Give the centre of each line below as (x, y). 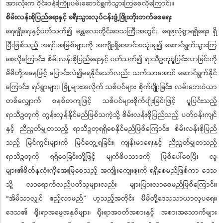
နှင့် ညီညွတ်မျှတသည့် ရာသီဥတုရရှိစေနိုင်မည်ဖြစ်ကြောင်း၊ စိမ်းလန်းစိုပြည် (111, 129)
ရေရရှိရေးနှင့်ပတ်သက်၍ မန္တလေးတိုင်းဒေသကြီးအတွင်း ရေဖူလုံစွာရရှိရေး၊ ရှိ (111, 32)
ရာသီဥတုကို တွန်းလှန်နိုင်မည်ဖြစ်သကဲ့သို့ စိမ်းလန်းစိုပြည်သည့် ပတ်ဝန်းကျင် (111, 115)
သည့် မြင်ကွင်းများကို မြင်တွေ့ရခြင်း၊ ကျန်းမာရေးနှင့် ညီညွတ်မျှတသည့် (111, 143)
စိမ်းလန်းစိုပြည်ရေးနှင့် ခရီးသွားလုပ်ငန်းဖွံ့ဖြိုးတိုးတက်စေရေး (89, 18)
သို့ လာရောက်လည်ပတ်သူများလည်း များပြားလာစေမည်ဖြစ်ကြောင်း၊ (111, 185)
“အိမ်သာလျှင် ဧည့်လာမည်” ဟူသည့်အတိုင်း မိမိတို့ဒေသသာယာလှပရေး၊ (111, 199)
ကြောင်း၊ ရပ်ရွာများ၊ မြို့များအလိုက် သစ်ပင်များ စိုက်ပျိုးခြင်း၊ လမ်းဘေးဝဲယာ (111, 87)
